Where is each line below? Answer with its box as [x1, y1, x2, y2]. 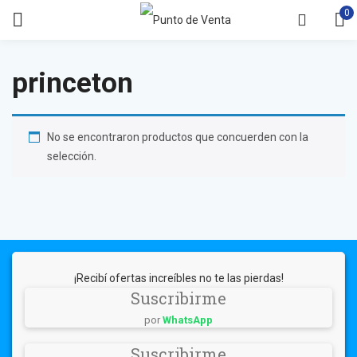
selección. [47, 149, 96, 163]
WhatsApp [163, 313, 213, 326]
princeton [12, 67, 133, 100]
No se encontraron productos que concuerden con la [47, 130, 308, 143]
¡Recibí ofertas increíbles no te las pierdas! [73, 271, 284, 284]
